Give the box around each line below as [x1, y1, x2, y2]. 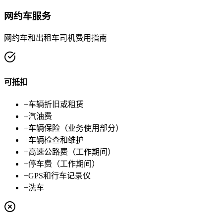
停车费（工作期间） [28, 160, 100, 168]
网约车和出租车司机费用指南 [4, 33, 107, 42]
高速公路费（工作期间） [28, 148, 115, 157]
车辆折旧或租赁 [28, 100, 84, 109]
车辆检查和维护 [28, 136, 84, 145]
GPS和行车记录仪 [28, 171, 91, 180]
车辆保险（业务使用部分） [28, 124, 123, 133]
